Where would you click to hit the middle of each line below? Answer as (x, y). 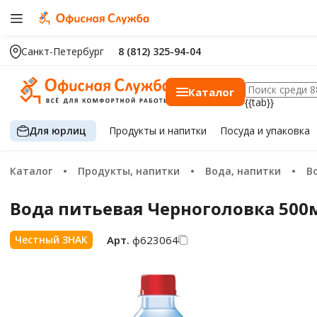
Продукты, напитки (132, 171)
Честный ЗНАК (51, 240)
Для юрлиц (58, 130)
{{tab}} (259, 102)
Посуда (238, 131)
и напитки (183, 131)
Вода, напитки (246, 171)
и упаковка (283, 131)
